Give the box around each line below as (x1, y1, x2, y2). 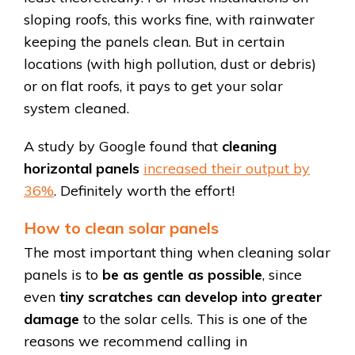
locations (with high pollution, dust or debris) (24, 54, 316, 73)
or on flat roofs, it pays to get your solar (24, 76, 283, 95)
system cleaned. (24, 98, 129, 117)
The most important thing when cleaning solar (24, 242, 330, 261)
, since (262, 265, 302, 284)
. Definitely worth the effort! (54, 181, 235, 200)
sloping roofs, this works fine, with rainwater (24, 10, 315, 29)
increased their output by (143, 158, 310, 177)
